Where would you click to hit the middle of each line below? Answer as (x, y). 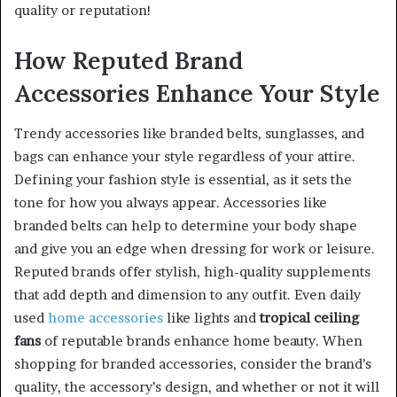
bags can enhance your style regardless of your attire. (185, 156)
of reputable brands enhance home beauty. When (202, 340)
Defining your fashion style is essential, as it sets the (183, 179)
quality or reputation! (83, 11)
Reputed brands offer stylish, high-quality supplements (192, 271)
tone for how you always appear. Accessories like (171, 202)
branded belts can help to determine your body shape (186, 225)
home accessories (105, 317)
